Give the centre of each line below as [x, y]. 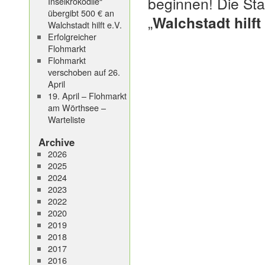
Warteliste [66, 119]
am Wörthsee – [77, 107]
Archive [56, 142]
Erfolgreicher [72, 36]
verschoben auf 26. [84, 72]
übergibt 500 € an [81, 13]
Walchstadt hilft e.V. [85, 25]
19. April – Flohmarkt [87, 96]
